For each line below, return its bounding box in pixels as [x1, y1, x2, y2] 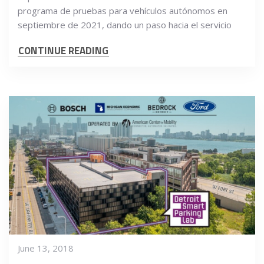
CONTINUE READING [18, 42, 108, 58]
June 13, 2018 [18, 242, 74, 254]
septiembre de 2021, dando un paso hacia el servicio [18, 18, 232, 31]
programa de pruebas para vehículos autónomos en [18, 4, 227, 16]
